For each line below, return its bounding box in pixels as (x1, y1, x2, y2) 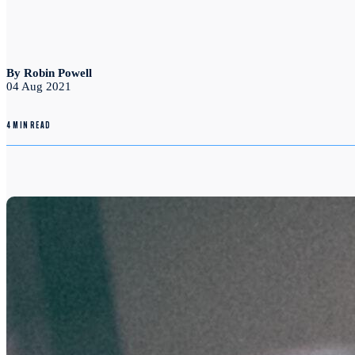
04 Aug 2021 (6, 80, 71, 94)
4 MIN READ (6, 121, 51, 132)
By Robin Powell (6, 67, 92, 80)
